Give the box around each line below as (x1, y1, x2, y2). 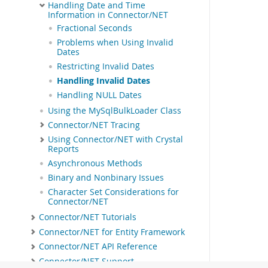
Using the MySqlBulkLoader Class (48, 105, 181, 116)
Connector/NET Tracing (48, 119, 140, 130)
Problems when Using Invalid (57, 36, 173, 48)
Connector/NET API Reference (39, 241, 157, 252)
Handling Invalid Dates (57, 75, 150, 86)
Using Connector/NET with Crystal (48, 134, 183, 145)
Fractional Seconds (57, 22, 132, 33)
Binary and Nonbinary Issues (48, 172, 164, 184)
